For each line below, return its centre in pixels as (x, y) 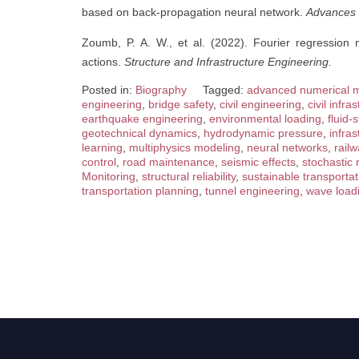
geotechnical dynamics (139, 133)
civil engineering (260, 104)
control (99, 162)
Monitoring (109, 176)
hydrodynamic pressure (263, 133)
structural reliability (189, 176)
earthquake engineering (142, 119)
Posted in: (109, 90)
